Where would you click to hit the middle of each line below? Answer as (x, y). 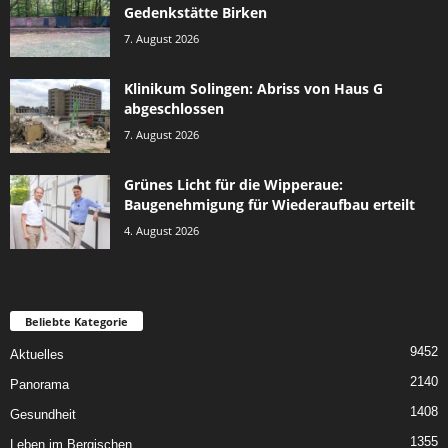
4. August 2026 (161, 230)
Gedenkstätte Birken (195, 12)
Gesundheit (43, 414)
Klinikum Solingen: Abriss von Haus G (253, 88)
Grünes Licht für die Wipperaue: (233, 184)
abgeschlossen (174, 108)
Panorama (39, 384)
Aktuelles (37, 354)
